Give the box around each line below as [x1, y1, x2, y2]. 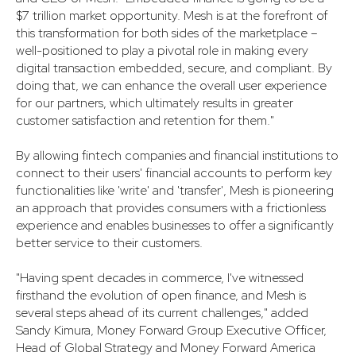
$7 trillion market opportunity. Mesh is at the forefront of [16, 6, 328, 24]
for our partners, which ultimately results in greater [16, 94, 293, 111]
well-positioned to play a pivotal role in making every [16, 41, 308, 59]
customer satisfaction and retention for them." [16, 111, 274, 129]
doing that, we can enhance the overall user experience [16, 76, 327, 94]
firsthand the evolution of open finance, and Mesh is [16, 286, 306, 304]
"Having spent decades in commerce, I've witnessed [16, 269, 304, 286]
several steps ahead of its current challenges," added [16, 304, 308, 321]
